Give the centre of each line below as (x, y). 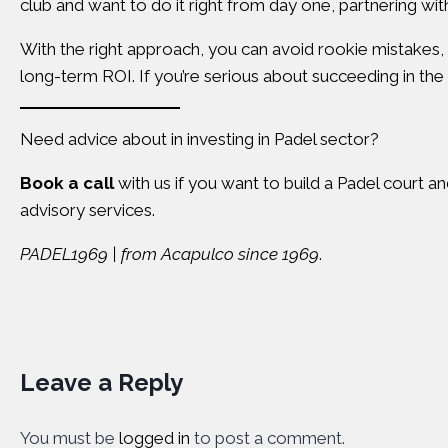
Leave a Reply (101, 382)
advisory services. (89, 210)
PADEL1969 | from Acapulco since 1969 (169, 254)
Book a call (67, 183)
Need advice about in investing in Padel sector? (199, 139)
